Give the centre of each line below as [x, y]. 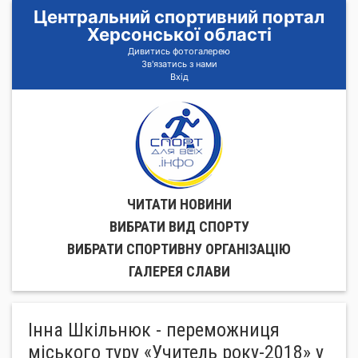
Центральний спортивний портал [179, 17]
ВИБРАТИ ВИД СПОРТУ [179, 227]
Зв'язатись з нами [179, 64]
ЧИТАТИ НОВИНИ [179, 204]
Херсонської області [179, 34]
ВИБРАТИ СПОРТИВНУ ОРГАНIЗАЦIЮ [179, 249]
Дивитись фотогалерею [179, 51]
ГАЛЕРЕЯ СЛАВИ [179, 271]
